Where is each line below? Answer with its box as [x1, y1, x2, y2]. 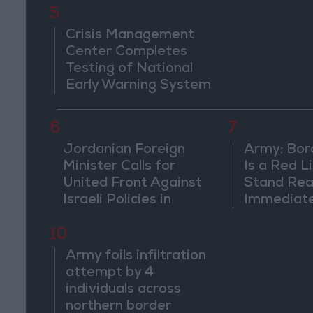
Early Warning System [66, 78, 212, 93]
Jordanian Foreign [62, 143, 185, 158]
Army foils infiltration [66, 249, 207, 264]
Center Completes [66, 45, 188, 59]
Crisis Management [66, 28, 195, 43]
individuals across [66, 283, 182, 298]
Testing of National [66, 61, 194, 76]
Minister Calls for [62, 160, 175, 175]
